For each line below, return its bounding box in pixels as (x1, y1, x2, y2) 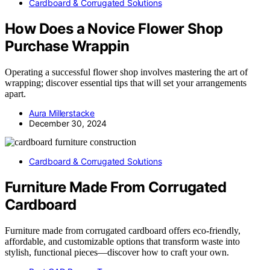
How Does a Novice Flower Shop (5, 20, 223, 38)
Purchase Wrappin (5, 37, 130, 55)
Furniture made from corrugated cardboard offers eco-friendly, (5, 225, 240, 236)
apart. (5, 89, 26, 99)
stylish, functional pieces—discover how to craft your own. (5, 246, 229, 257)
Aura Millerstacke (29, 108, 95, 119)
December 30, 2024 (29, 118, 107, 129)
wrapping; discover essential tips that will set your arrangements (5, 78, 246, 89)
